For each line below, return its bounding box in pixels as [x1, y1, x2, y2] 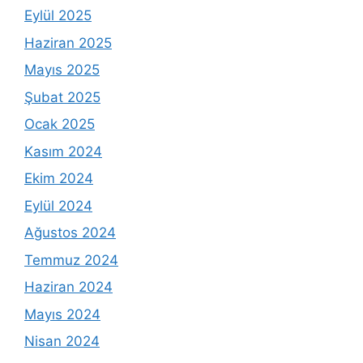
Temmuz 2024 [24, 251, 118, 268]
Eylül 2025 [24, 7, 92, 24]
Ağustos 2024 [24, 224, 116, 241]
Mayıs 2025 [24, 62, 100, 79]
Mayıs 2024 [24, 305, 100, 322]
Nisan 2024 [24, 333, 100, 350]
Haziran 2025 [24, 34, 112, 51]
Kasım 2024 [24, 143, 102, 160]
